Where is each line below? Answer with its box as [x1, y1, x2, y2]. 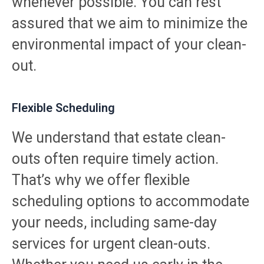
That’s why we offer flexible [12, 171, 190, 189]
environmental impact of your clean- [12, 35, 246, 53]
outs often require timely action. [12, 150, 219, 167]
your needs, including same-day [12, 213, 217, 231]
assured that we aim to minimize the [12, 14, 247, 32]
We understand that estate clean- [12, 128, 226, 146]
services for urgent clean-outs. [12, 235, 210, 252]
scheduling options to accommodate [12, 192, 249, 210]
